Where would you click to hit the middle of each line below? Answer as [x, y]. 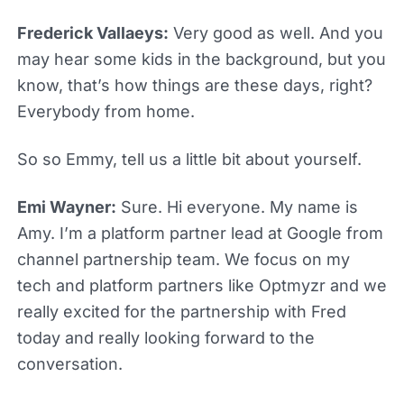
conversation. [69, 363]
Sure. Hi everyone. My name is [237, 207]
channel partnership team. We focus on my [183, 259]
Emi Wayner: [66, 207]
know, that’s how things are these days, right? [194, 85]
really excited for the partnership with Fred [181, 311]
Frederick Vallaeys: [92, 32]
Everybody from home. [106, 111]
